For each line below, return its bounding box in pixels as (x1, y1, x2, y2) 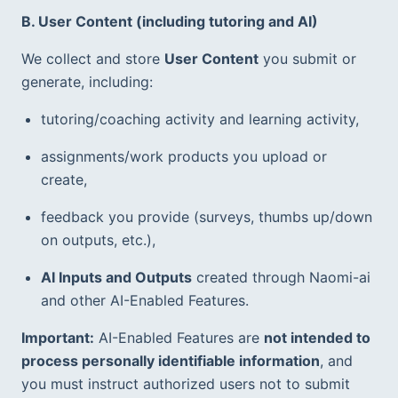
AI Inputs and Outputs (41, 267, 192, 286)
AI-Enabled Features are (94, 328, 264, 346)
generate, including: (21, 72, 153, 91)
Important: (21, 328, 94, 346)
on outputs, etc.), (41, 230, 164, 249)
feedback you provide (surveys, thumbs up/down (41, 207, 372, 226)
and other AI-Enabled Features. (41, 291, 258, 309)
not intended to (264, 328, 370, 346)
